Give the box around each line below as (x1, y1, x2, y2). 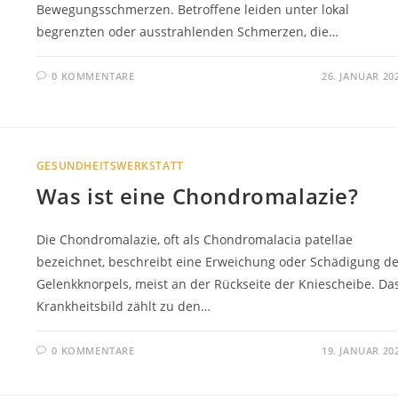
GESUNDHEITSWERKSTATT (36, 158, 184, 174)
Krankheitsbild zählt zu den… (36, 298, 211, 315)
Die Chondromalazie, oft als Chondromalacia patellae (36, 231, 353, 249)
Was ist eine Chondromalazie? (36, 181, 359, 211)
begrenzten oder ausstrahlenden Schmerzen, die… (36, 22, 338, 40)
